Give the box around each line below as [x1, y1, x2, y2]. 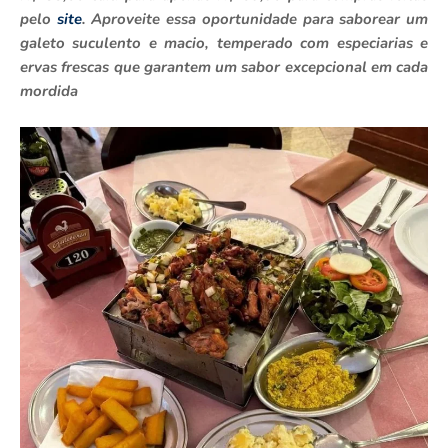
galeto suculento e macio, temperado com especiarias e [20, 33, 428, 53]
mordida [20, 81, 78, 101]
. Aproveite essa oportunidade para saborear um [81, 9, 429, 29]
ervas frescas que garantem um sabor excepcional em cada [20, 57, 428, 77]
